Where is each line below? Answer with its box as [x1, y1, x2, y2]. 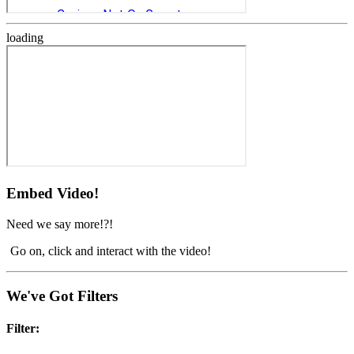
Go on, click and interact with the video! [10, 243, 211, 258]
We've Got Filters [6, 287, 118, 304]
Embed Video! [6, 185, 99, 202]
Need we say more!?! [6, 217, 113, 231]
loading [6, 31, 43, 45]
